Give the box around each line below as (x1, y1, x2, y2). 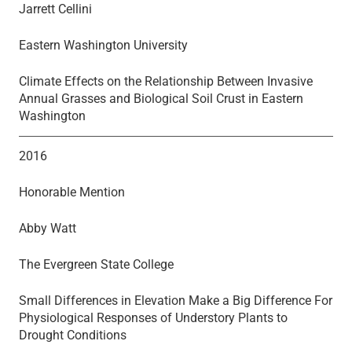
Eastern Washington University (19, 37, 188, 53)
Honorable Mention (19, 184, 125, 200)
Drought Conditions (19, 327, 126, 343)
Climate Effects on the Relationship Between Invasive (19, 73, 313, 89)
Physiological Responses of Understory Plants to (19, 310, 288, 325)
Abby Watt (19, 220, 76, 236)
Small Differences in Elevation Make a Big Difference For (19, 292, 332, 308)
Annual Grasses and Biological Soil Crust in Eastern (19, 90, 303, 106)
